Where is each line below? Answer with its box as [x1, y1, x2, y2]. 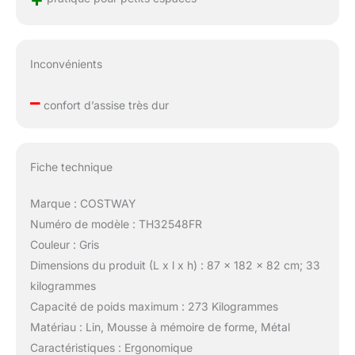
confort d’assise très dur [40, 98, 169, 113]
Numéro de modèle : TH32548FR [29, 216, 202, 231]
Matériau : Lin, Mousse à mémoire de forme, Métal [29, 319, 290, 334]
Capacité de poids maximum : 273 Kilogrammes [29, 299, 278, 313]
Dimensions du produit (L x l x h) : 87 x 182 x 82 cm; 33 [29, 258, 320, 272]
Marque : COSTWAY [29, 196, 136, 210]
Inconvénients [29, 57, 102, 71]
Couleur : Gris [29, 237, 99, 251]
